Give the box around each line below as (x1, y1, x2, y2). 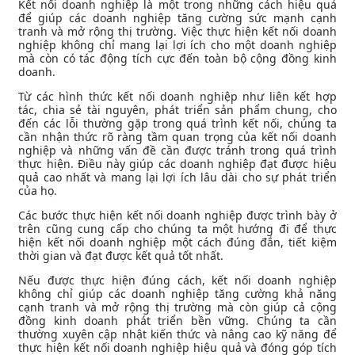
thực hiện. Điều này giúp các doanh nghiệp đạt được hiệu (18, 156, 337, 172)
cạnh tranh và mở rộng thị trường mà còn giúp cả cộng (18, 300, 337, 315)
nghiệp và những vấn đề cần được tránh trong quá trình (18, 143, 337, 158)
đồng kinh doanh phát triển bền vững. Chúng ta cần (18, 313, 337, 329)
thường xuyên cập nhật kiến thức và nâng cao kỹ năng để (18, 326, 337, 342)
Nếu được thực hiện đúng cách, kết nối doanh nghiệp (18, 273, 337, 288)
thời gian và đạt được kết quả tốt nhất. (18, 248, 224, 264)
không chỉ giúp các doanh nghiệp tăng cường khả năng (18, 286, 337, 302)
